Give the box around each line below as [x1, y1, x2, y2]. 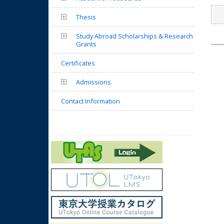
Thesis [76, 12, 96, 21]
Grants [76, 39, 96, 48]
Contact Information [61, 96, 120, 105]
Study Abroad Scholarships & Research [76, 31, 193, 40]
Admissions [76, 77, 111, 86]
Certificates [61, 58, 95, 67]
